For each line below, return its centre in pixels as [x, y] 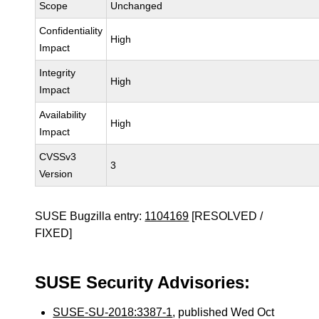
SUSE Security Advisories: [143, 282]
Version [56, 174]
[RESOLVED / [226, 216]
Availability [63, 115]
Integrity [58, 73]
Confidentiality [71, 31]
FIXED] [54, 233]
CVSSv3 [58, 157]
